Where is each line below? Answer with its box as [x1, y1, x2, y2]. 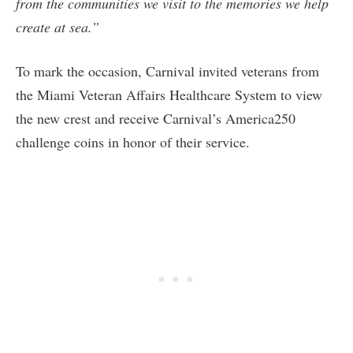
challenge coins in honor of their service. [16, 132, 250, 152]
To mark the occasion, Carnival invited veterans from [16, 61, 319, 81]
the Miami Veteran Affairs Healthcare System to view [16, 85, 322, 105]
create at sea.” [16, 17, 99, 37]
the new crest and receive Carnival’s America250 [16, 109, 295, 128]
